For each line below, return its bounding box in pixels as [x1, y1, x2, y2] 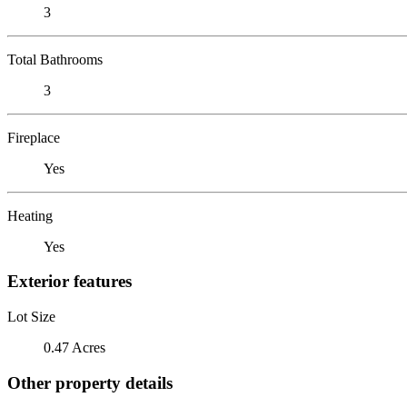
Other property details [7, 372, 173, 392]
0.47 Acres [44, 339, 105, 355]
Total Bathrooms [7, 51, 103, 67]
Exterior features [7, 272, 132, 292]
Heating [7, 207, 53, 223]
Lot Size [7, 308, 55, 324]
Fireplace [7, 129, 60, 145]
